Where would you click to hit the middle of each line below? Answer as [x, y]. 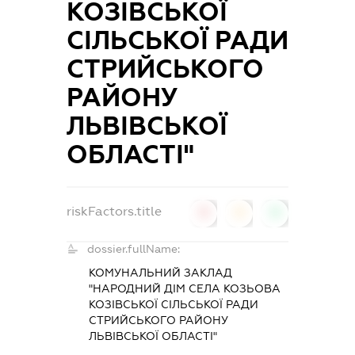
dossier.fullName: [133, 248]
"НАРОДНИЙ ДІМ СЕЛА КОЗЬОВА [184, 288]
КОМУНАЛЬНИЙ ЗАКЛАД [160, 272]
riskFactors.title [114, 211]
